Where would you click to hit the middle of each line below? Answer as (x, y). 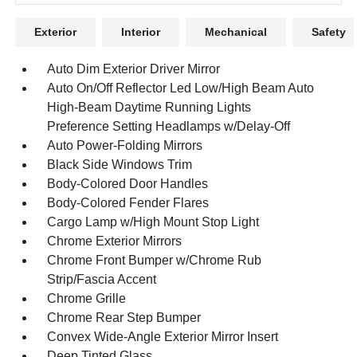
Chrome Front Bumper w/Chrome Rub (155, 260)
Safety (329, 32)
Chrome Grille (87, 298)
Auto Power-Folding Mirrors (125, 145)
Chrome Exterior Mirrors (115, 241)
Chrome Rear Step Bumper (124, 318)
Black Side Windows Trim (120, 165)
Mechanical (236, 32)
